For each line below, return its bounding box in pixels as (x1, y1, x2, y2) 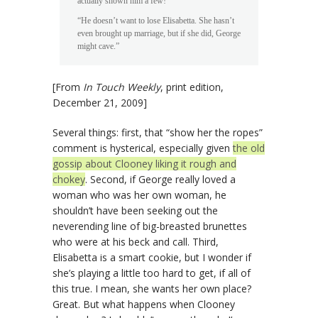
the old (233, 141, 265, 155)
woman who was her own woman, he (53, 187, 226, 202)
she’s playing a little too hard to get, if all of (53, 265, 251, 280)
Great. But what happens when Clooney (53, 297, 235, 311)
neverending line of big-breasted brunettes (53, 219, 247, 233)
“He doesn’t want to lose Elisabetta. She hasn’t (77, 16, 234, 25)
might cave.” (77, 41, 119, 50)
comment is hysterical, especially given (53, 141, 233, 155)
